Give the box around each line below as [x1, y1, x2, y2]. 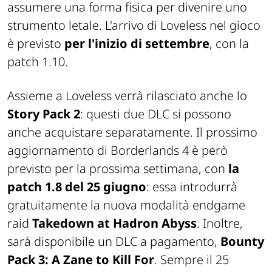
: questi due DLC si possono [80, 105, 231, 122]
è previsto [7, 35, 64, 52]
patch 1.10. [7, 53, 68, 70]
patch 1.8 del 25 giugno [7, 178, 146, 195]
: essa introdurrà [146, 178, 237, 195]
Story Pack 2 [7, 105, 80, 122]
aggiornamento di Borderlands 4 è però [7, 141, 228, 158]
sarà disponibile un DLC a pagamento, [7, 233, 220, 250]
